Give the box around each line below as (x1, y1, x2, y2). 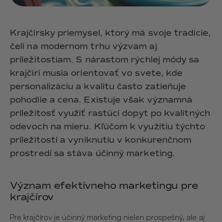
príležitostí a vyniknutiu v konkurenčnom (10, 135, 192, 145)
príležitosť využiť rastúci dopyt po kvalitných (10, 108, 210, 118)
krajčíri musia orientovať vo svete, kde (10, 68, 183, 78)
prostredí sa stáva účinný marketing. (10, 148, 175, 159)
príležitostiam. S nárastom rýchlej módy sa (10, 55, 200, 65)
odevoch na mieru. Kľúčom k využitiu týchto (10, 121, 206, 132)
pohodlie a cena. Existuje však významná (10, 95, 193, 105)
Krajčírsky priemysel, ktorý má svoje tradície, (10, 28, 211, 38)
